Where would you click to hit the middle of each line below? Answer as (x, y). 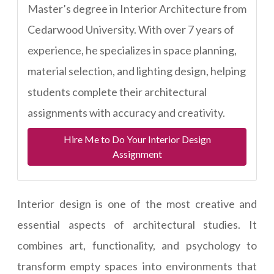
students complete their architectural (117, 92)
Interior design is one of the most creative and (137, 204)
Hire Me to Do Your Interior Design (137, 139)
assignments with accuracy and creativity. (126, 113)
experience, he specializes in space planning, (132, 50)
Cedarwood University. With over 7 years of (131, 29)
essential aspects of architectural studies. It (137, 224)
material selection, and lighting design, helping (137, 71)
